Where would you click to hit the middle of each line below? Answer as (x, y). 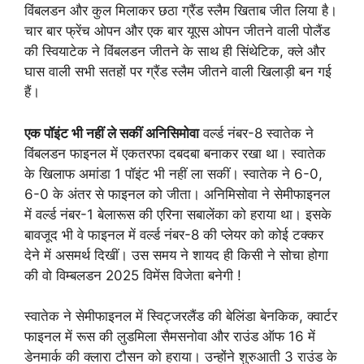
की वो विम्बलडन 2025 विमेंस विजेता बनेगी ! (133, 275)
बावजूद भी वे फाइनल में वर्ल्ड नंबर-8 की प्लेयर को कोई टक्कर (174, 234)
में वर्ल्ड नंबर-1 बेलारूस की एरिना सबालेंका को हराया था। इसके (178, 214)
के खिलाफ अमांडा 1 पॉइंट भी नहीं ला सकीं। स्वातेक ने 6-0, (173, 173)
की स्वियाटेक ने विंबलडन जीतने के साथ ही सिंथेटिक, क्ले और (175, 51)
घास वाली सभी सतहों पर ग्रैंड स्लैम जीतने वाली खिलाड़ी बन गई (178, 71)
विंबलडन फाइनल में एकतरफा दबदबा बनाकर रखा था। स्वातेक (175, 153)
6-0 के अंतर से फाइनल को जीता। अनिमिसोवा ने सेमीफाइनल (177, 194)
